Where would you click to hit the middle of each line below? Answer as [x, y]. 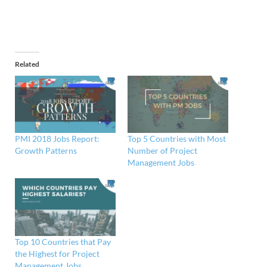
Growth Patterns [46, 151]
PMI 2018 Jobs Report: [57, 139]
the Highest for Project [57, 253]
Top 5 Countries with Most [177, 139]
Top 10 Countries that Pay [63, 241]
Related [27, 64]
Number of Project [162, 151]
